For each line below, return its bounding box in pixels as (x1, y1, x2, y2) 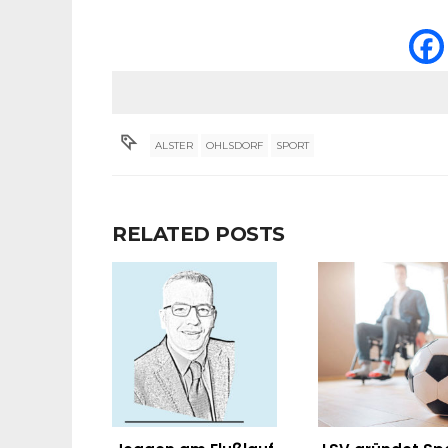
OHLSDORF (206, 139, 264, 152)
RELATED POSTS (112, 222, 285, 246)
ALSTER (155, 139, 194, 152)
